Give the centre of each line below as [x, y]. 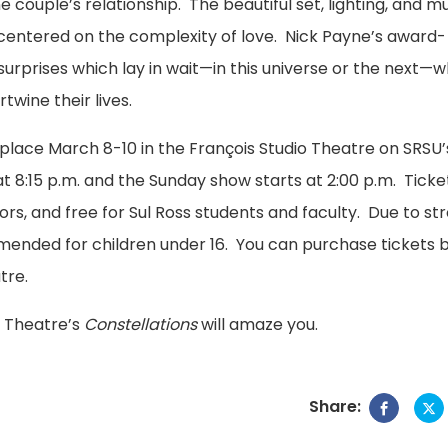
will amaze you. [258, 325]
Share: [334, 407]
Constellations [141, 325]
